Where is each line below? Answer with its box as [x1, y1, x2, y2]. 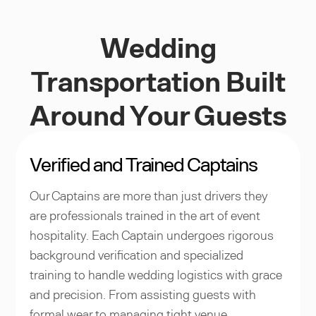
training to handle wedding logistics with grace [30, 266, 283, 282]
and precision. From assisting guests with [30, 286, 257, 302]
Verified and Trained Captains [30, 151, 257, 176]
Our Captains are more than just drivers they [30, 187, 269, 203]
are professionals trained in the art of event [30, 207, 261, 223]
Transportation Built [30, 63, 286, 97]
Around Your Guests [30, 97, 286, 131]
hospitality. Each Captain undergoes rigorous [30, 226, 274, 243]
